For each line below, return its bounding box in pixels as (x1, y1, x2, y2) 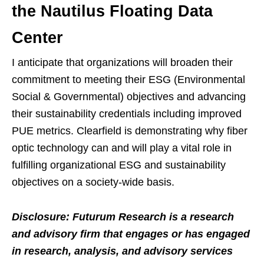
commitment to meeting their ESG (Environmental (12, 74, 245, 86)
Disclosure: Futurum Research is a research (12, 211, 234, 223)
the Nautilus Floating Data (12, 2, 213, 21)
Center (12, 29, 63, 47)
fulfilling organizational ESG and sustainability (12, 159, 226, 171)
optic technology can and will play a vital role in (12, 142, 232, 154)
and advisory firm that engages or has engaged (12, 228, 250, 240)
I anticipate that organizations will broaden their (12, 57, 233, 69)
